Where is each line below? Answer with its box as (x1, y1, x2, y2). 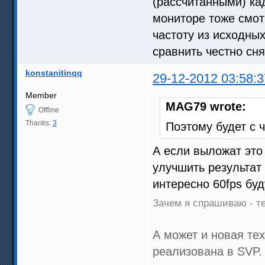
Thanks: (25, 118, 53, 127)
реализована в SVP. (153, 244, 262, 258)
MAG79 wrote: (166, 99, 246, 113)
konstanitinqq (25, 67, 82, 77)
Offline (38, 105, 59, 114)
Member (25, 90, 57, 100)
